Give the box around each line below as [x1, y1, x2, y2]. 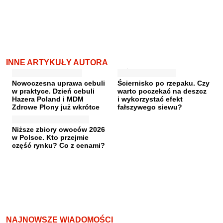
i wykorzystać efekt [117, 95, 183, 103]
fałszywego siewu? [117, 103, 182, 111]
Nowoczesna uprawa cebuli [12, 79, 105, 87]
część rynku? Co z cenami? [12, 141, 105, 149]
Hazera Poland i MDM [12, 95, 84, 103]
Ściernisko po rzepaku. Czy [117, 79, 210, 87]
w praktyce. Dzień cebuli [12, 87, 95, 95]
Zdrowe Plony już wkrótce [12, 103, 100, 111]
